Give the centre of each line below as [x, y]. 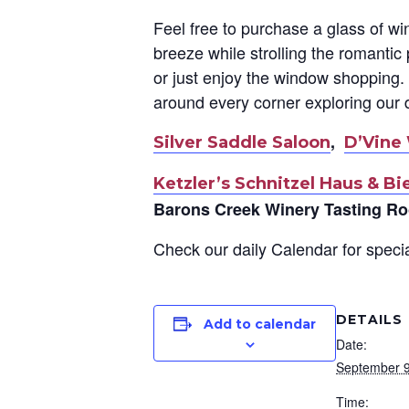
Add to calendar [260, 324]
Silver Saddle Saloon [242, 142]
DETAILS [369, 320]
